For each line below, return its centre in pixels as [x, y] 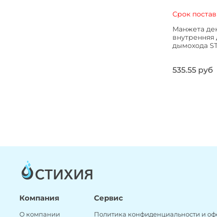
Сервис [108, 198]
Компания [39, 198]
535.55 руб [193, 70]
